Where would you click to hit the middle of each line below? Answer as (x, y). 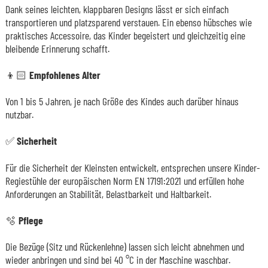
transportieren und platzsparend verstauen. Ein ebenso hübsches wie (128, 22)
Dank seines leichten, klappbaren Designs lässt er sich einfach (117, 9)
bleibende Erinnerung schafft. (57, 49)
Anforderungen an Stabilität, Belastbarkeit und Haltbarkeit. (108, 194)
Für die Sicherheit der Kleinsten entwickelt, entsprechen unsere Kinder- (133, 168)
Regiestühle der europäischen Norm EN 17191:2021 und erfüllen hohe (124, 181)
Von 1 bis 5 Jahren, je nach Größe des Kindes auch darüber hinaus (122, 101)
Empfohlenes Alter (65, 75)
